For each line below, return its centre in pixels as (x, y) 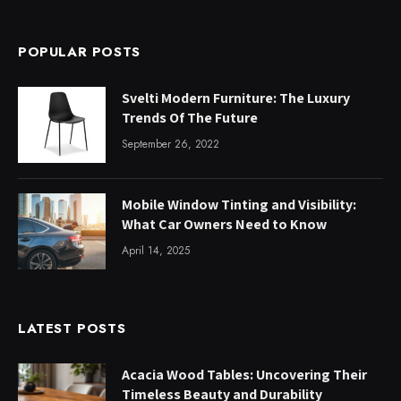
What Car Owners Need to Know (224, 224)
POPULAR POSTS (79, 51)
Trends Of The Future (190, 117)
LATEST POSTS (72, 329)
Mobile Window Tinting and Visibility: (239, 204)
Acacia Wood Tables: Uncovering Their (244, 375)
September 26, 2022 (171, 144)
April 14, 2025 (156, 250)
